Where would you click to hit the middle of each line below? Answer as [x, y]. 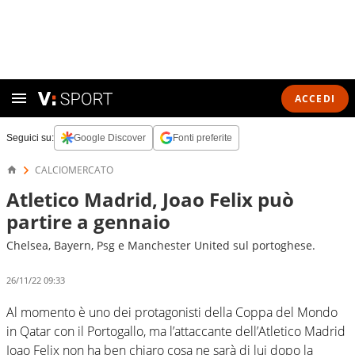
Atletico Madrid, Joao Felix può [150, 199]
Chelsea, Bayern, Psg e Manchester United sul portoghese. [161, 245]
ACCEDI [315, 98]
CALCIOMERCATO [74, 170]
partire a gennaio [88, 221]
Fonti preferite [202, 138]
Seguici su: [30, 138]
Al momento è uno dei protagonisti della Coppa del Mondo [172, 312]
